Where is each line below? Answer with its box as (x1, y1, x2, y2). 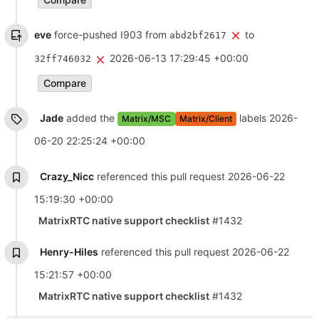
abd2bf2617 (169, 30, 226, 41)
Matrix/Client (179, 113, 232, 125)
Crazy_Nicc (39, 169, 94, 182)
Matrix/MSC (121, 113, 171, 125)
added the (63, 111, 117, 124)
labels (236, 111, 269, 124)
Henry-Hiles (39, 246, 98, 258)
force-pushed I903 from (51, 28, 169, 41)
